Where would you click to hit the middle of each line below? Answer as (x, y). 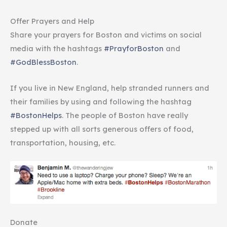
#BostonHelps (36, 115)
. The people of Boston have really (125, 115)
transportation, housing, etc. (63, 142)
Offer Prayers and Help (52, 21)
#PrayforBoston (134, 49)
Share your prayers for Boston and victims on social (106, 35)
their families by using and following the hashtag (101, 101)
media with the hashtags (57, 49)
